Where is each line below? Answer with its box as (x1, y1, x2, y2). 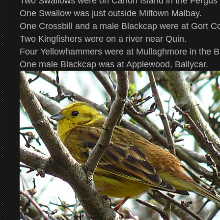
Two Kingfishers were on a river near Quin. (20, 34, 187, 44)
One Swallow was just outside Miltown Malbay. (20, 8, 202, 18)
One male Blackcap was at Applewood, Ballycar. (20, 59, 208, 69)
